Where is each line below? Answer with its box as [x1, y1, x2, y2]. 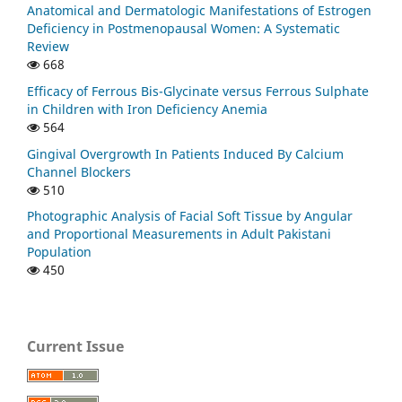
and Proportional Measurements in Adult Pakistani [27, 225, 331, 243]
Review [27, 37, 69, 55]
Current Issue [27, 336, 124, 357]
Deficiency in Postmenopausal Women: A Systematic [27, 19, 340, 37]
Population [27, 243, 92, 261]
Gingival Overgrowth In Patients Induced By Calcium [27, 144, 344, 162]
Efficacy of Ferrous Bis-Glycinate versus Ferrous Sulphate [27, 82, 369, 100]
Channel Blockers [27, 162, 131, 180]
